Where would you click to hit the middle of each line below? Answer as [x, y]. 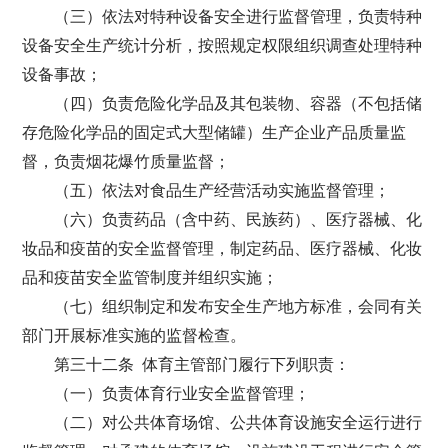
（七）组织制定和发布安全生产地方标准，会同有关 [238, 306]
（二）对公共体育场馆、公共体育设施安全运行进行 [238, 422]
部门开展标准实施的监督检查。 [134, 335]
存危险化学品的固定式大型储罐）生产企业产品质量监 [214, 132]
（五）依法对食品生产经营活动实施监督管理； [222, 190]
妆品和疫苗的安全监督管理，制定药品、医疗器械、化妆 [222, 248]
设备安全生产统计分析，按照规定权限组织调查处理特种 [222, 45]
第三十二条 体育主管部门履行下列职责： [202, 364]
